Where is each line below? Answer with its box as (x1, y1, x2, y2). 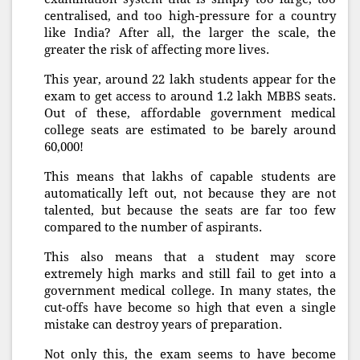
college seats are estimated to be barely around (44, 123, 336, 138)
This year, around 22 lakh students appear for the (44, 72, 336, 88)
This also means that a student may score (44, 250, 336, 265)
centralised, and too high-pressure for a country (44, 9, 336, 24)
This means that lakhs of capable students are (44, 170, 336, 185)
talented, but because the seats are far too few (44, 203, 336, 219)
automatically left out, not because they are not (44, 186, 336, 202)
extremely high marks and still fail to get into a (44, 267, 336, 282)
